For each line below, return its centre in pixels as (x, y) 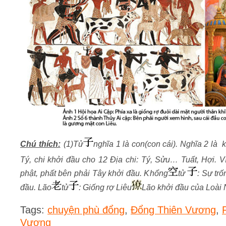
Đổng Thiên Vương (173, 210)
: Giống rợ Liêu (105, 188)
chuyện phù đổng (86, 210)
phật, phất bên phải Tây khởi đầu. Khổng (94, 174)
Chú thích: (40, 144)
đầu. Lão (36, 188)
